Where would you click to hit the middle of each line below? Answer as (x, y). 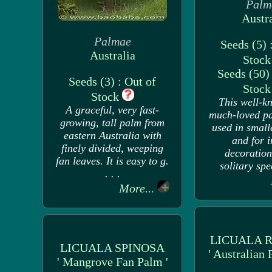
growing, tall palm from (112, 123)
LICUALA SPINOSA (112, 248)
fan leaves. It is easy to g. (112, 161)
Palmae (112, 41)
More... (138, 188)
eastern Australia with (112, 135)
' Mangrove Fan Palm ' (112, 262)
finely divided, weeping (112, 148)
